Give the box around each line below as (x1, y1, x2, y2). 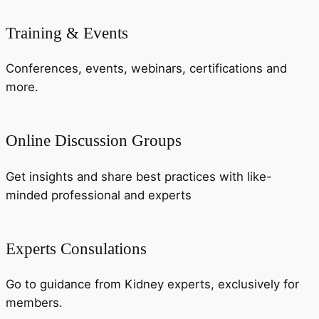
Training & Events (6, 23, 128, 42)
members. (6, 296, 63, 310)
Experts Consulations (6, 239, 147, 258)
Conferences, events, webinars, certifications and (6, 61, 287, 76)
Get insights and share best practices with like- (6, 169, 272, 184)
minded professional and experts (6, 187, 192, 202)
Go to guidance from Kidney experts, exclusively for (6, 277, 299, 292)
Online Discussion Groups (6, 131, 182, 150)
